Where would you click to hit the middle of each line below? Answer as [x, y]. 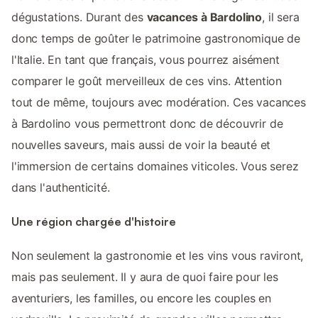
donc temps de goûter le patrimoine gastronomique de [156, 38]
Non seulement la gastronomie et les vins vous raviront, [158, 256]
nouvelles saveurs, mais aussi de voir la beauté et [141, 144]
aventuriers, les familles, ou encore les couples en [142, 298]
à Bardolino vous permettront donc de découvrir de [147, 123]
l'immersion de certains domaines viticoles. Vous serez [155, 166]
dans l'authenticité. [61, 187]
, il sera [281, 17]
